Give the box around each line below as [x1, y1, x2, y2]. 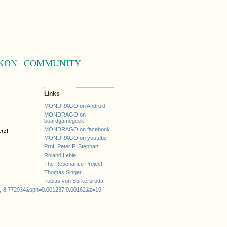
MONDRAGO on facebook [44, 126, 110, 132]
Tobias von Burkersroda [44, 178, 103, 184]
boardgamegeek [44, 118, 84, 124]
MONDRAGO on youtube [44, 135, 107, 141]
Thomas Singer [44, 169, 82, 175]
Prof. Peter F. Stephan [44, 143, 98, 149]
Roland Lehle [44, 152, 76, 158]
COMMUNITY [24, 58, 81, 68]
